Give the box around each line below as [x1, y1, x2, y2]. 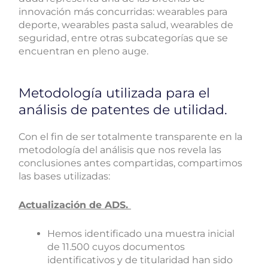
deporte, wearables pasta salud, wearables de [19, 19, 234, 31]
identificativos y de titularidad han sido [47, 254, 233, 266]
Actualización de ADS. [19, 199, 132, 211]
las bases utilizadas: [19, 170, 113, 182]
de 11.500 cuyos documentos [47, 240, 185, 252]
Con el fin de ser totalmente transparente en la [19, 131, 243, 143]
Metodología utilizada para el [19, 85, 211, 102]
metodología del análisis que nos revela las [19, 144, 222, 156]
